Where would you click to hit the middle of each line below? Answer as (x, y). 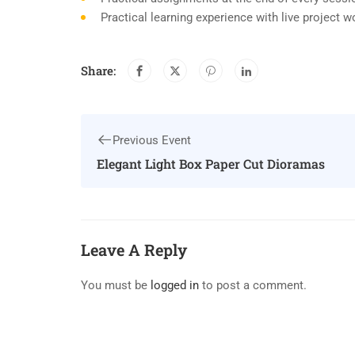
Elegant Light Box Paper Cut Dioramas (211, 163)
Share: (98, 71)
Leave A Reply (134, 249)
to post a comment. (253, 285)
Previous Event (152, 140)
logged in (175, 285)
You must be (116, 285)
